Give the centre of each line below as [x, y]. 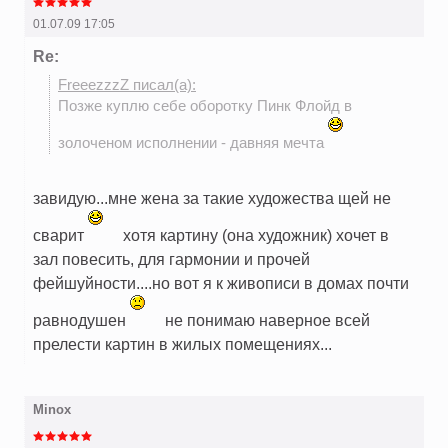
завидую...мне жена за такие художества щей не [212, 198]
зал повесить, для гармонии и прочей [171, 259]
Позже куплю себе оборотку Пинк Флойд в [205, 106]
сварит [60, 235]
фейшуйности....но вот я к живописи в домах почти [221, 283]
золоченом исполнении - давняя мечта [193, 143]
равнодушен [81, 320]
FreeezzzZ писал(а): [127, 85]
